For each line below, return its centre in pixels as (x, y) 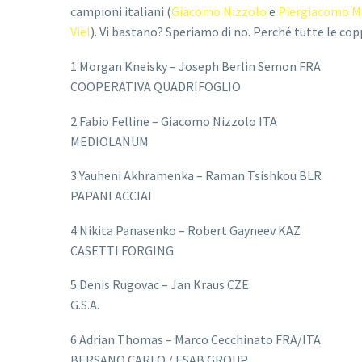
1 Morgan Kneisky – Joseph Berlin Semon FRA (196, 66)
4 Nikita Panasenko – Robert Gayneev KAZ (185, 230)
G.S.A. (85, 305)
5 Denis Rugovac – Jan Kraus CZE (160, 285)
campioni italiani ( (121, 12)
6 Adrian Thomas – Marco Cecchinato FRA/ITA (196, 339)
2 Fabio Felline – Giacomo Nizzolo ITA (174, 121)
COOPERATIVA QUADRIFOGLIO (156, 86)
